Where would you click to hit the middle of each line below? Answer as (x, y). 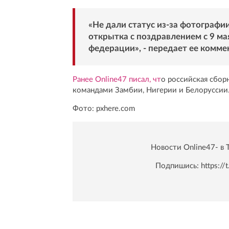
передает (167, 49)
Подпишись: (178, 166)
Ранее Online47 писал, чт (117, 79)
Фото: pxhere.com (104, 108)
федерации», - (118, 49)
